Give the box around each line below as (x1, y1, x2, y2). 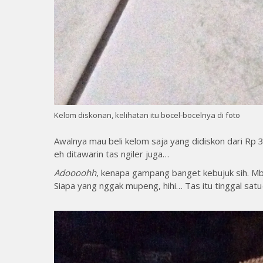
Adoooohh (54, 166, 96, 178)
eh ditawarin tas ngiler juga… (54, 147, 169, 160)
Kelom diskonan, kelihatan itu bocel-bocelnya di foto (54, 109, 240, 120)
